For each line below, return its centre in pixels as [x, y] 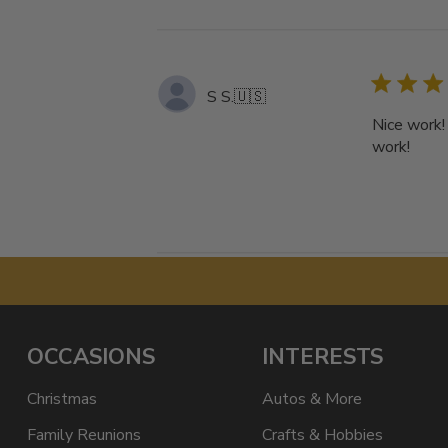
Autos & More [311, 399]
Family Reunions [83, 435]
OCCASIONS [90, 357]
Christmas [61, 399]
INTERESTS [322, 357]
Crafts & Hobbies [322, 435]
